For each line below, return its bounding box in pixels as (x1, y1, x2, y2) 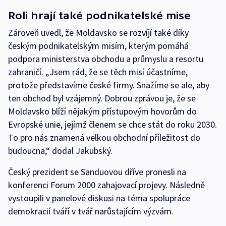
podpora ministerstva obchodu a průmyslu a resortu (8, 53, 203, 65)
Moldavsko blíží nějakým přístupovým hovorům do (8, 105, 197, 118)
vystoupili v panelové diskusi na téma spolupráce (8, 192, 190, 204)
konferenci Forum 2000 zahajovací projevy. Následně (8, 179, 205, 191)
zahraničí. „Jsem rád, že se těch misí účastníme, (8, 66, 188, 78)
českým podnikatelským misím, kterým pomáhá (8, 40, 189, 52)
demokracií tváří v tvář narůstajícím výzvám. (8, 205, 174, 217)
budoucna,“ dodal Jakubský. (8, 145, 115, 157)
